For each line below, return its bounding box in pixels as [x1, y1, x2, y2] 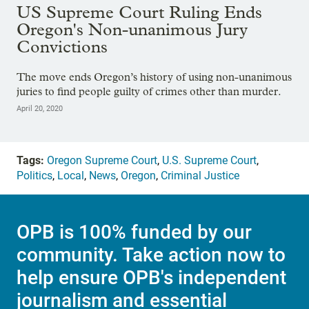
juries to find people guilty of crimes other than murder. [17, 84, 281, 98]
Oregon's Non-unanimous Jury [17, 19, 248, 39]
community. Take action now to [17, 243, 286, 266]
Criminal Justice [161, 168, 239, 182]
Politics [17, 168, 52, 182]
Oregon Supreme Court [47, 153, 157, 167]
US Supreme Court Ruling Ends [17, 1, 262, 22]
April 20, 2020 [17, 103, 63, 113]
